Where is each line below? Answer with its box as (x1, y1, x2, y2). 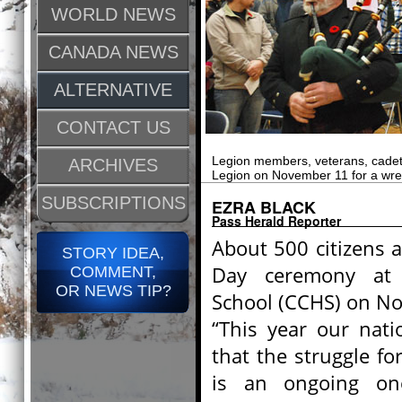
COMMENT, (70, 263, 156, 281)
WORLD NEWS (50, 4, 176, 24)
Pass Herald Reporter (212, 212, 341, 230)
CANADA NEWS (48, 42, 179, 62)
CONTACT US (56, 118, 170, 137)
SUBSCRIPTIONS (40, 193, 186, 213)
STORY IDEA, (62, 244, 164, 262)
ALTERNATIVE (54, 80, 172, 100)
